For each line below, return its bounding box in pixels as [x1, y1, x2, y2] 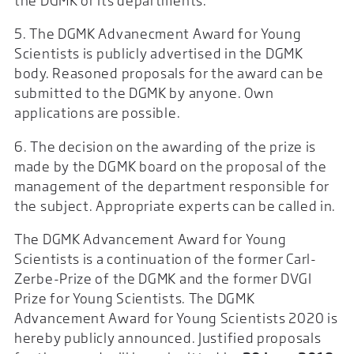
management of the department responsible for [14, 177, 330, 194]
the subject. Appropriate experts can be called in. [14, 197, 337, 214]
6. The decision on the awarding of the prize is [14, 137, 317, 155]
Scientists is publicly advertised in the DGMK [14, 45, 303, 62]
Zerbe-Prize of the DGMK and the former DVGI [14, 270, 312, 288]
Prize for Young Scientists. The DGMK [14, 290, 255, 307]
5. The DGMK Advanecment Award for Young [14, 25, 302, 43]
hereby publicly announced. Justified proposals [14, 330, 322, 347]
